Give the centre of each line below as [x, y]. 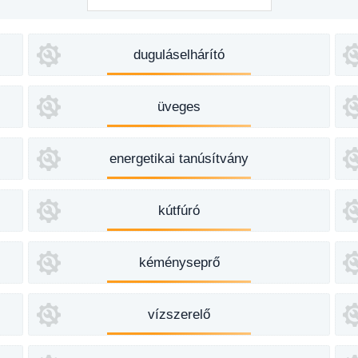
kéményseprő [179, 263]
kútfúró [179, 211]
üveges [179, 107]
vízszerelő [179, 314]
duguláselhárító [179, 55]
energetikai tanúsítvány [179, 159]
